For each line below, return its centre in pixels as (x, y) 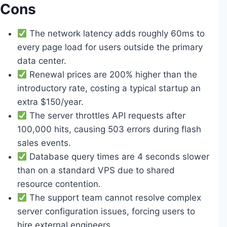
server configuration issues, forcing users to (106, 211)
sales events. (44, 143)
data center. (42, 61)
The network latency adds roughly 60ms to (116, 33)
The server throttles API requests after (106, 116)
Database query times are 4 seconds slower (118, 157)
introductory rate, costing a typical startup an (109, 88)
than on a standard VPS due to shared (96, 170)
